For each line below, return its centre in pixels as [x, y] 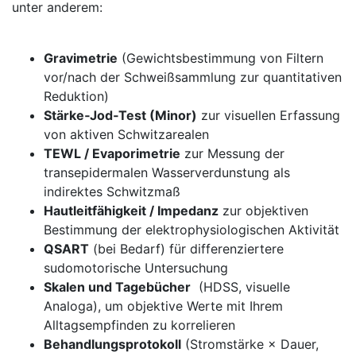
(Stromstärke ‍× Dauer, [250, 344]
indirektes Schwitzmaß [112, 191]
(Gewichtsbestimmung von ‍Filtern [221, 58]
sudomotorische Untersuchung [136, 267]
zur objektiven [263, 210]
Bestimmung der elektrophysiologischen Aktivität [192, 229]
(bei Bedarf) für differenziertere [186, 248]
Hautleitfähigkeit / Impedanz [131, 210]
